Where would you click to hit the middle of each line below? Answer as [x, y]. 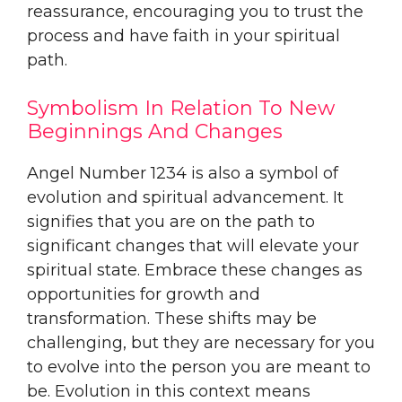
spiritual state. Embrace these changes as [195, 270]
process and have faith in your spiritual [184, 35]
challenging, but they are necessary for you [201, 342]
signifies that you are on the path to [171, 221]
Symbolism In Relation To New [181, 108]
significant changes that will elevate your [193, 245]
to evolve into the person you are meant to [199, 367]
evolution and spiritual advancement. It [185, 197]
